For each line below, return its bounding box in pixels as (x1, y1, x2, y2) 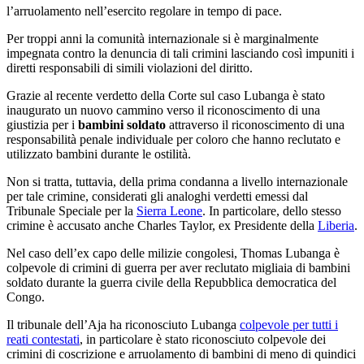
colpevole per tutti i (240, 317, 338, 331)
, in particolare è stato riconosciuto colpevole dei (80, 331, 326, 346)
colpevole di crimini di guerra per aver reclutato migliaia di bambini (6, 260, 350, 275)
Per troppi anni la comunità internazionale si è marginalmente (6, 31, 318, 45)
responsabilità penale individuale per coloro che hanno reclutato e (6, 132, 340, 146)
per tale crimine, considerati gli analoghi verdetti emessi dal (6, 188, 308, 203)
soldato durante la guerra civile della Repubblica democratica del (6, 275, 336, 289)
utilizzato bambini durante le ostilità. (6, 146, 191, 161)
